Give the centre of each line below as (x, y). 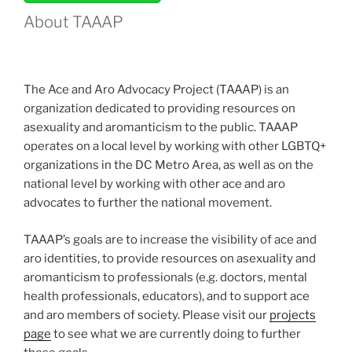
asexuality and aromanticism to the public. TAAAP (161, 128)
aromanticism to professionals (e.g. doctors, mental (165, 277)
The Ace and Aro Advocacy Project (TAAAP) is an (156, 90)
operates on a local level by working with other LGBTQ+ (175, 147)
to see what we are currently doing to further (176, 334)
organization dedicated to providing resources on (159, 109)
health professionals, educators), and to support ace (167, 296)
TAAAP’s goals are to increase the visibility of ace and (170, 239)
